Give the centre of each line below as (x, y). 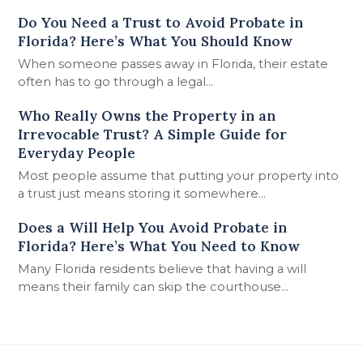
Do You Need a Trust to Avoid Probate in (161, 22)
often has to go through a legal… (116, 81)
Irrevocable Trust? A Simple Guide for (153, 134)
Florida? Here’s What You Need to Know (159, 246)
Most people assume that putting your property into (179, 175)
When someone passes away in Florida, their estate (173, 64)
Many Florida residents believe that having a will (162, 269)
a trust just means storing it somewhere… (142, 193)
